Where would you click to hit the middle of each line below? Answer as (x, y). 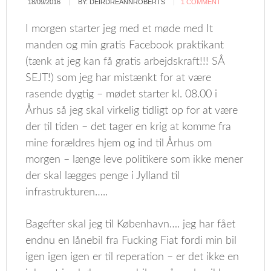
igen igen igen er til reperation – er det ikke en (132, 257)
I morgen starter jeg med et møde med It (119, 29)
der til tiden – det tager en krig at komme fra (129, 127)
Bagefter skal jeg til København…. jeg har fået (131, 224)
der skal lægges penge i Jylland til (103, 176)
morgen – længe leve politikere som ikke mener (135, 160)
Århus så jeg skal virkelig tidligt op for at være (132, 111)
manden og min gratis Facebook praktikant (125, 45)
